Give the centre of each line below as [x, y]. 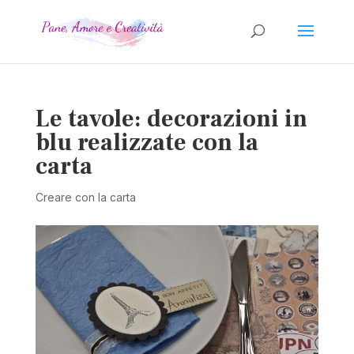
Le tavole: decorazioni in [171, 119]
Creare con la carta [85, 197]
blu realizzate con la [147, 143]
